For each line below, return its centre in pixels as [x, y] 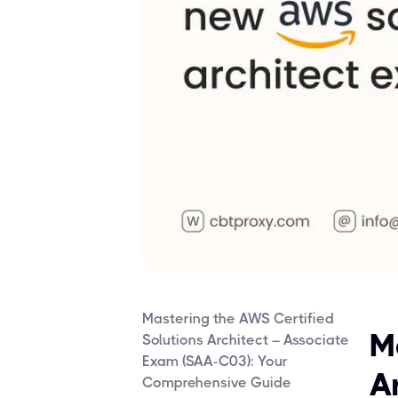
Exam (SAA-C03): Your [215, 362]
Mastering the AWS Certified [238, 319]
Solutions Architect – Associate [246, 340]
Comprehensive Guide [217, 383]
